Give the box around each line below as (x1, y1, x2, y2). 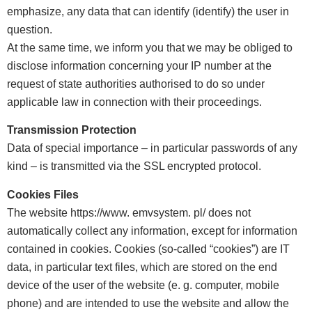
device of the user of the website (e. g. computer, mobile (7, 279, 279, 291)
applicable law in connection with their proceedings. (7, 95, 262, 108)
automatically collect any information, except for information (7, 224, 297, 237)
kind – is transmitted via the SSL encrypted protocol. (7, 160, 261, 173)
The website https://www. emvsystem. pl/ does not (7, 206, 251, 219)
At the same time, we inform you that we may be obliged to (7, 41, 292, 54)
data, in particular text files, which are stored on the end (7, 260, 277, 273)
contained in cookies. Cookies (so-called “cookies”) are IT (7, 242, 290, 255)
